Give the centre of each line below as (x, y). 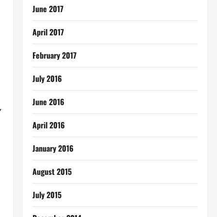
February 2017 (54, 55)
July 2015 (47, 195)
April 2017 (48, 32)
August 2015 (52, 171)
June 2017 (48, 9)
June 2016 (48, 102)
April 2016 (48, 125)
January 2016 (53, 148)
